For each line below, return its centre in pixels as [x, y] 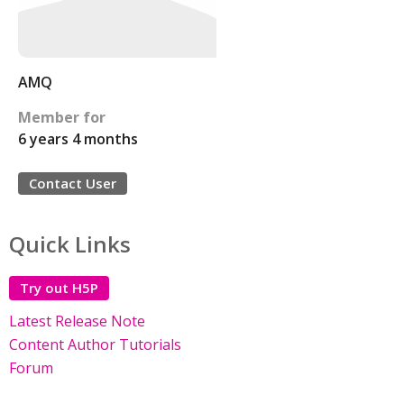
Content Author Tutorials [95, 344]
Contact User [73, 183]
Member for [62, 117]
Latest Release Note [77, 321]
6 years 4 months [78, 139]
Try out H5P [59, 288]
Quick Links [70, 244]
